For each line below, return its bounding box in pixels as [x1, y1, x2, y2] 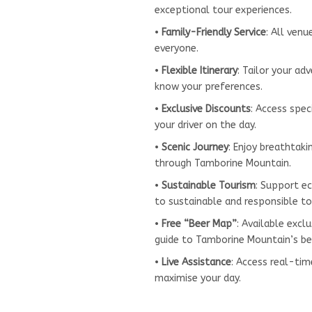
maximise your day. [155, 272, 241, 284]
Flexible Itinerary [162, 64, 237, 77]
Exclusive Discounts [162, 102, 251, 115]
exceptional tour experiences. [155, 3, 292, 16]
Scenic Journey [162, 141, 228, 153]
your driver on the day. [155, 118, 256, 131]
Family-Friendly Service [162, 26, 266, 38]
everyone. [155, 42, 198, 54]
